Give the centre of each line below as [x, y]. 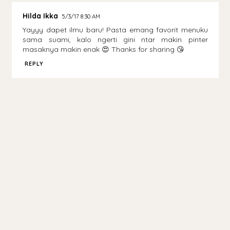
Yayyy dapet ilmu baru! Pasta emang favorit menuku [115, 30]
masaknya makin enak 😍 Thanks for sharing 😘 [104, 50]
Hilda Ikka [41, 16]
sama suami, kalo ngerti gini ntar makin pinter [115, 40]
